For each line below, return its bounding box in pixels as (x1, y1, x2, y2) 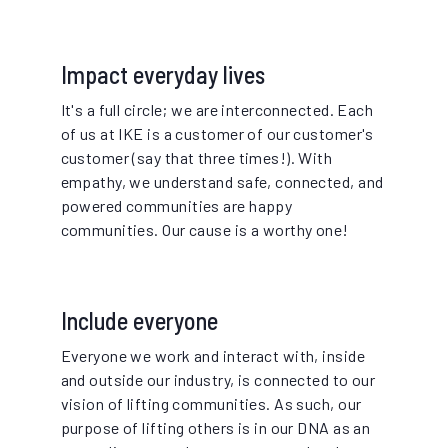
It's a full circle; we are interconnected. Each (60, 100, 374, 120)
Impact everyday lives (60, 60, 265, 90)
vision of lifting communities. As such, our (60, 394, 362, 414)
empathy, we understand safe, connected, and (60, 172, 384, 192)
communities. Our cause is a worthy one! (60, 220, 349, 240)
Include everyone (60, 306, 218, 336)
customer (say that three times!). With (60, 148, 333, 168)
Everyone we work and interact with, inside (60, 346, 365, 366)
